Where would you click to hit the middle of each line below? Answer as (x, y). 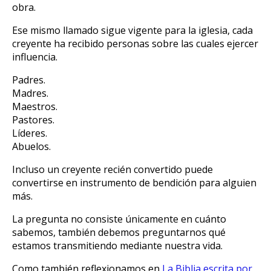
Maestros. (35, 106)
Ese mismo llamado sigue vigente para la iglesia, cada (132, 30)
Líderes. (30, 133)
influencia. (35, 57)
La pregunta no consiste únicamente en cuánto (119, 219)
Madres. (30, 93)
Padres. (29, 80)
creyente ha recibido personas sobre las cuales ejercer (135, 43)
